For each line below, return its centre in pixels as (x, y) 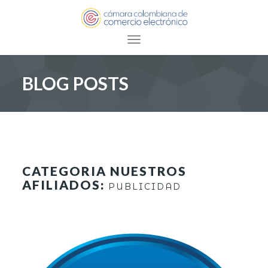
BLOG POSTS (76, 83)
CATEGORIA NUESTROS (105, 171)
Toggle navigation (171, 42)
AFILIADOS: (66, 185)
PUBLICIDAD (145, 187)
